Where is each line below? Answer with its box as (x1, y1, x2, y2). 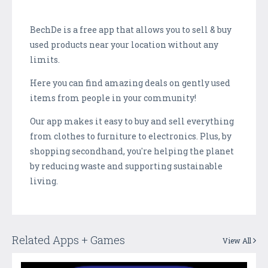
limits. (30, 53, 60, 65)
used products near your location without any (30, 38, 218, 50)
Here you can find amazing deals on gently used (30, 77, 230, 89)
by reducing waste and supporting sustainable (30, 160, 223, 172)
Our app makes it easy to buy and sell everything (30, 115, 234, 127)
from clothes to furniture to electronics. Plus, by (30, 130, 232, 142)
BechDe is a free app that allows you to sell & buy (30, 23, 232, 35)
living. (30, 175, 58, 187)
